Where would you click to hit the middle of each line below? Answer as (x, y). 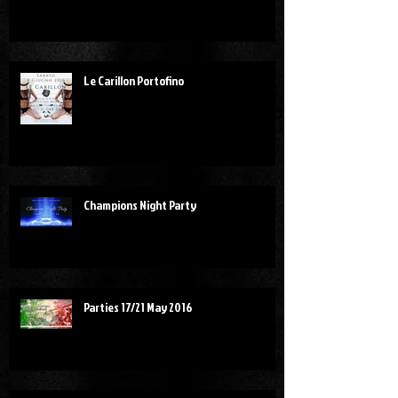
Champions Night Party (140, 205)
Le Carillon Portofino (134, 81)
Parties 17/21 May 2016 (138, 307)
